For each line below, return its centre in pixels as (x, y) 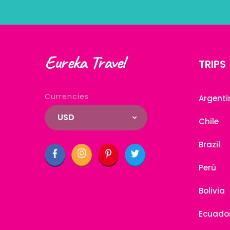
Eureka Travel (85, 62)
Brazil (209, 145)
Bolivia (212, 191)
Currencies (67, 97)
